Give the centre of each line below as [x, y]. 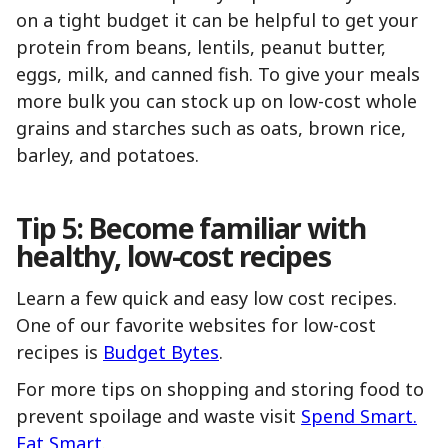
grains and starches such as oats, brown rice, [211, 127]
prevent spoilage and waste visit [158, 415]
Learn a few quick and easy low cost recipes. [206, 297]
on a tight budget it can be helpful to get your [217, 19]
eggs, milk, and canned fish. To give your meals [218, 73]
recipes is [59, 351]
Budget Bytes [161, 351]
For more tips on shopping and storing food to [220, 388]
